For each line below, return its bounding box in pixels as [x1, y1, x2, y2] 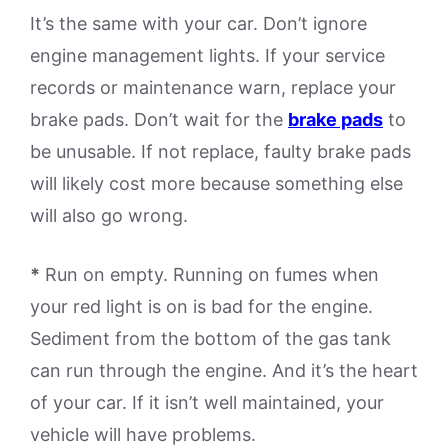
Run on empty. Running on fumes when [40, 264, 379, 285]
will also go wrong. [30, 205, 188, 226]
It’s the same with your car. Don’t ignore [30, 13, 367, 34]
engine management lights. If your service [30, 45, 385, 66]
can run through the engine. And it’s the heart [30, 360, 418, 381]
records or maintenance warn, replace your [30, 77, 396, 98]
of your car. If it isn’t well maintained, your [30, 392, 384, 413]
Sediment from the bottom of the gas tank [30, 328, 391, 349]
